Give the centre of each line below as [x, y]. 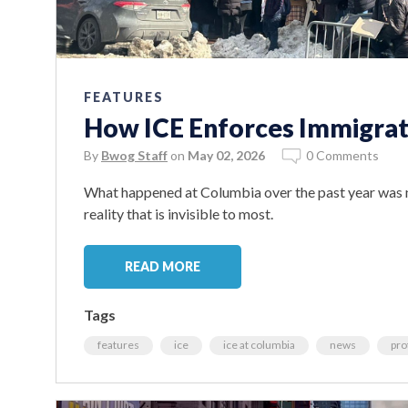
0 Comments [342, 155]
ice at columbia [259, 344]
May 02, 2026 [226, 155]
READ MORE [163, 266]
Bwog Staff [134, 155]
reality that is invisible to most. [178, 213]
